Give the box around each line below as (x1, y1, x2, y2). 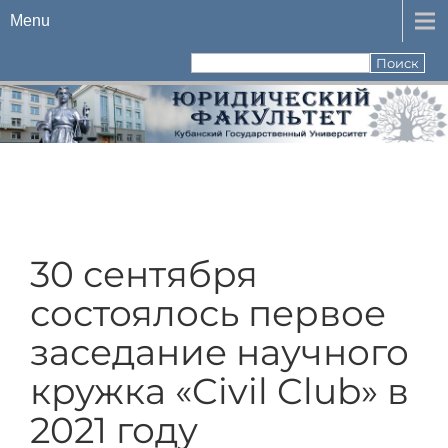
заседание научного (30, 330, 409, 374)
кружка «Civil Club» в (30, 369, 409, 413)
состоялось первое (30, 291, 386, 335)
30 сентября (30, 252, 258, 296)
